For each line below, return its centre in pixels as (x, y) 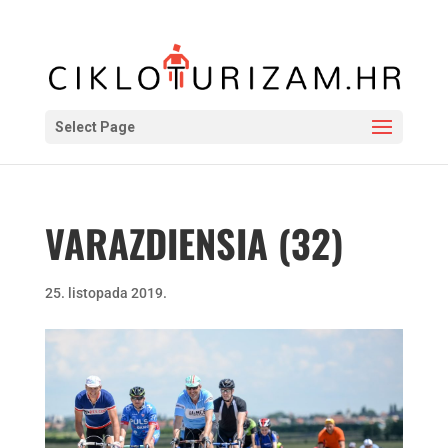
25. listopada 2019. (105, 293)
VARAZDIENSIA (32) (193, 243)
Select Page (94, 126)
